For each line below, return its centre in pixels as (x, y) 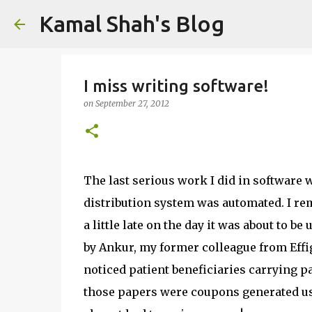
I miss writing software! (176, 86)
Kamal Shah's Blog (132, 24)
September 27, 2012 (132, 103)
